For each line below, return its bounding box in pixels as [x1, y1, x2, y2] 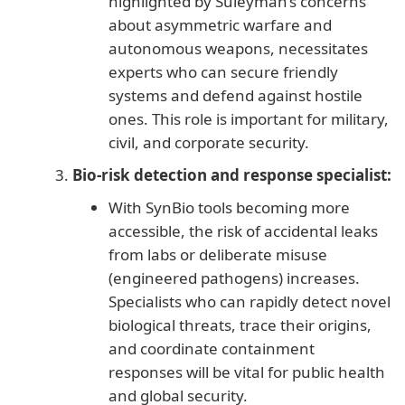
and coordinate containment [108, 338, 315, 360]
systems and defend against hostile [108, 85, 363, 107]
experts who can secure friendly [108, 61, 338, 83]
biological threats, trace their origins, [108, 315, 372, 336]
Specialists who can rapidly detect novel [108, 291, 391, 313]
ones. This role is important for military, [108, 108, 389, 130]
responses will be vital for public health [108, 362, 385, 383]
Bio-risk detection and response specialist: [72, 165, 391, 186]
